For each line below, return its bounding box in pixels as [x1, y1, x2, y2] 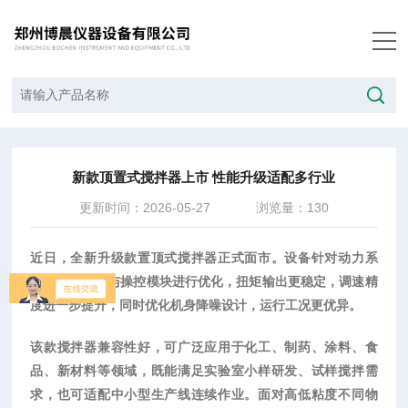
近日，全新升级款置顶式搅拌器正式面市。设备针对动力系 [30, 250, 378, 265]
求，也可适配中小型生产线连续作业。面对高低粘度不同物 [30, 387, 378, 402]
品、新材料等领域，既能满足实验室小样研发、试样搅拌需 [30, 363, 378, 378]
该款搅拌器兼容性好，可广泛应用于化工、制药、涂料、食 [30, 340, 378, 354]
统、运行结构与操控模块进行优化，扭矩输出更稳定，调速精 [30, 274, 378, 289]
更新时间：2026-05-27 [78, 200, 210, 215]
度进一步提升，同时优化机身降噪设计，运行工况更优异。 [30, 298, 362, 312]
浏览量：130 [255, 200, 329, 215]
